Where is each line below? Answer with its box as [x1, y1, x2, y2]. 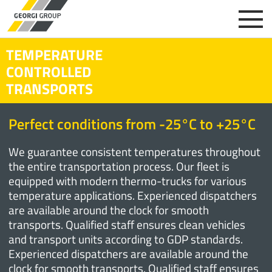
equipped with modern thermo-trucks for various [8, 172, 247, 189]
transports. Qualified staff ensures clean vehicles [8, 216, 246, 233]
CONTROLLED [6, 61, 91, 83]
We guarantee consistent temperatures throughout [8, 143, 261, 160]
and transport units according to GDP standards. [8, 230, 243, 248]
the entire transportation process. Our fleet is [8, 157, 230, 175]
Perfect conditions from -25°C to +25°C [8, 113, 256, 135]
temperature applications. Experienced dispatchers [8, 186, 257, 204]
